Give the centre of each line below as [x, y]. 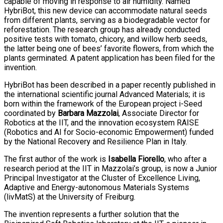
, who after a [185, 159]
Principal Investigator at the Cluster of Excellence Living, [102, 178]
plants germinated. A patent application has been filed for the [110, 58]
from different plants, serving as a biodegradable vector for [107, 20]
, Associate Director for [159, 113]
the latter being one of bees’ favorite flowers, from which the [109, 48]
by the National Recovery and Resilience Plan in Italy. [96, 141]
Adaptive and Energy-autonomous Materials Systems [97, 187]
